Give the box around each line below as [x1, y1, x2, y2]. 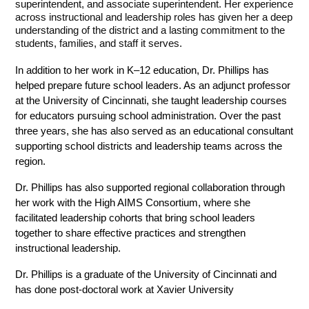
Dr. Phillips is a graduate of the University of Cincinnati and [15, 269, 277, 281]
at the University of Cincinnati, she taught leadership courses [15, 95, 288, 107]
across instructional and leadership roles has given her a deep [15, 12, 293, 23]
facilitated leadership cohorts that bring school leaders [15, 212, 256, 224]
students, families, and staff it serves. [15, 38, 183, 50]
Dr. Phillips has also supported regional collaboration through [15, 182, 286, 194]
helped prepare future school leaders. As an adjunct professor [15, 80, 291, 92]
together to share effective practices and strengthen [15, 228, 246, 239]
